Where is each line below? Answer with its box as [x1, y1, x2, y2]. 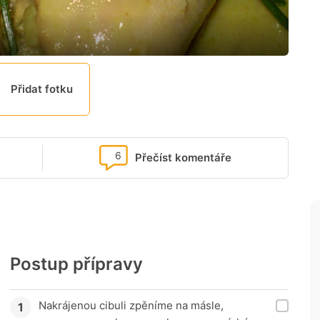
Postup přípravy [10, 254, 143, 275]
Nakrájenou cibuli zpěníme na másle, [39, 299, 224, 313]
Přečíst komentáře [135, 151, 231, 165]
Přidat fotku [11, 82, 74, 96]
